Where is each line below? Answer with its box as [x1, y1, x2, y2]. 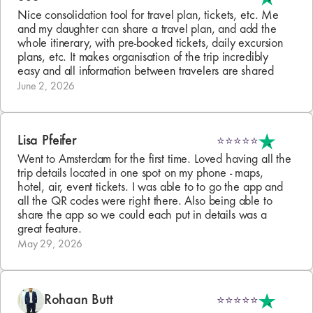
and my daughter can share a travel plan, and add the [17, 23, 280, 36]
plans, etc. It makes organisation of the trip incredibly [17, 51, 272, 64]
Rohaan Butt [43, 293, 113, 308]
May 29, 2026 [17, 238, 83, 250]
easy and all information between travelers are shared [17, 65, 274, 78]
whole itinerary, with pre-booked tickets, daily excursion [17, 37, 286, 50]
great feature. [17, 223, 82, 235]
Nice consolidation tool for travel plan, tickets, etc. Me [17, 9, 282, 22]
